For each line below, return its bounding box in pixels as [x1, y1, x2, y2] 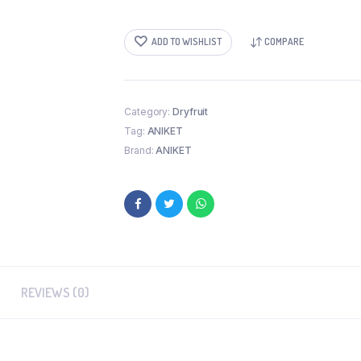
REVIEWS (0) [21, 284, 89, 301]
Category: [124, 105, 172, 118]
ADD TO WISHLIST [151, 35, 222, 48]
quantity [123, 24, 164, 38]
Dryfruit [172, 105, 209, 118]
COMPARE [263, 35, 304, 48]
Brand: [124, 143, 156, 156]
